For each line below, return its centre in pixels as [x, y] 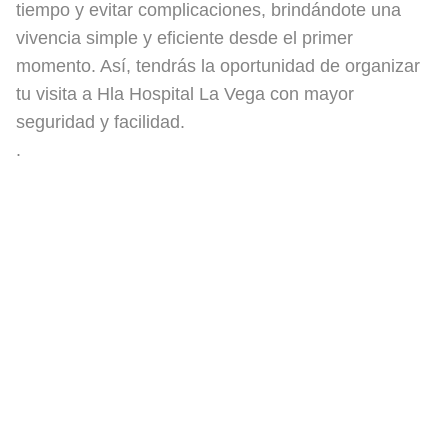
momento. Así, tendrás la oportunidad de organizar [218, 65]
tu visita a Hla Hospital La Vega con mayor [185, 93]
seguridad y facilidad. [100, 121]
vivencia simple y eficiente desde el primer [184, 37]
